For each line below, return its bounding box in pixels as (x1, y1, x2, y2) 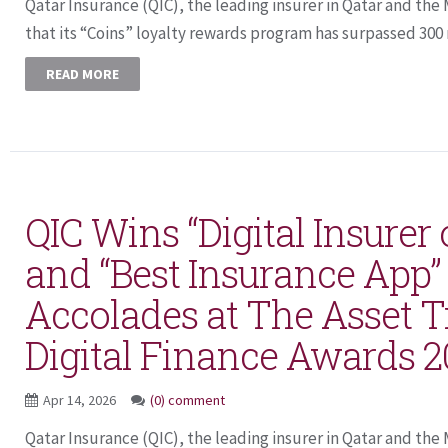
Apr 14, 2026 (43, 391, 119, 409)
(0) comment (150, 391, 225, 409)
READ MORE (46, 65, 119, 83)
